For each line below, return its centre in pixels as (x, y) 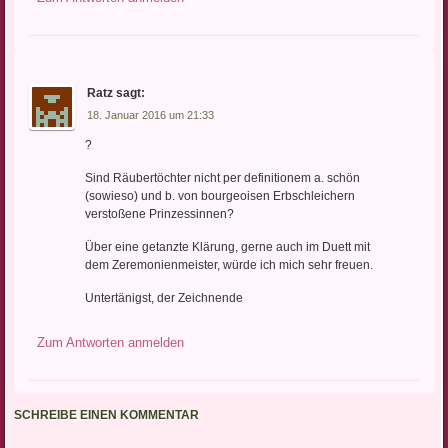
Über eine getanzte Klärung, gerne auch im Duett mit (227, 247)
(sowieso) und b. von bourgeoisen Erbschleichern (219, 196)
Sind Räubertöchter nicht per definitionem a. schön (222, 178)
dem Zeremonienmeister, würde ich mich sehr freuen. (228, 265)
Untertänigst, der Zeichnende (163, 298)
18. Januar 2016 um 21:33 (150, 114)
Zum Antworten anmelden (110, 343)
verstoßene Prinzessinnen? (159, 214)
